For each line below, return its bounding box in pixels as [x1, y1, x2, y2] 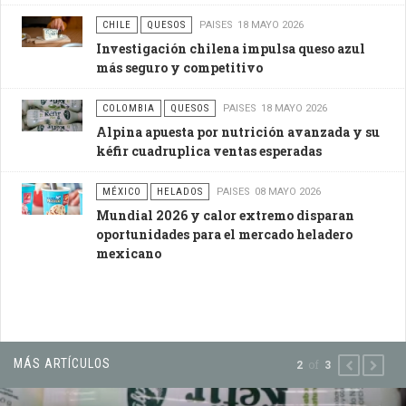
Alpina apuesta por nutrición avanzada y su [95, 123, 380, 141]
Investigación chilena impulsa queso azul [95, 40, 365, 58]
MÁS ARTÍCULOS [14, 356, 111, 372]
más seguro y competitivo [95, 59, 263, 77]
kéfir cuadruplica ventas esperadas [95, 142, 322, 160]
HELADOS [156, 186, 203, 198]
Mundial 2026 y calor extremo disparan [95, 207, 354, 225]
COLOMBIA [101, 102, 155, 115]
